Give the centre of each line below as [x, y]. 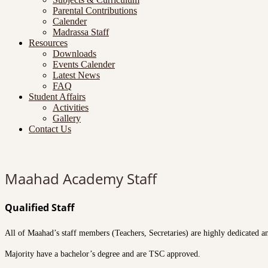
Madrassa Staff [81, 32]
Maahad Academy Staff [81, 178]
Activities [71, 107]
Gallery [67, 118]
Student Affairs [57, 97]
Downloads [74, 54]
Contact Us [50, 129]
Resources [48, 43]
